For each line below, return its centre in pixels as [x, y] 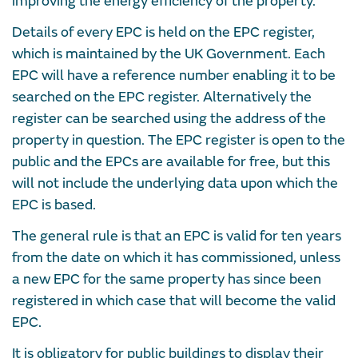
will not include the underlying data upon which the [175, 184]
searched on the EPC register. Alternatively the [162, 97]
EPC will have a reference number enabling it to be [174, 76]
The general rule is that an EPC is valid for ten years [177, 237]
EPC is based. [54, 205]
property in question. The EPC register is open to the [179, 141]
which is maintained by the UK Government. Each [169, 54]
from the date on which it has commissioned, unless [176, 258]
